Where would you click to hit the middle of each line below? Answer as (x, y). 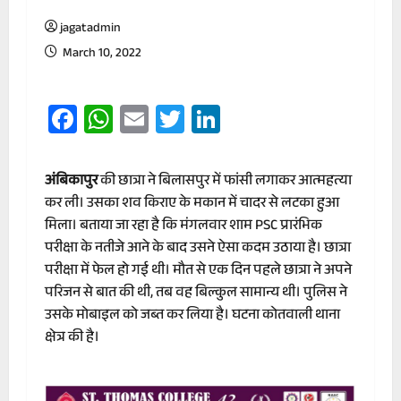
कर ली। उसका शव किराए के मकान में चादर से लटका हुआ (192, 205)
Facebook (135, 119)
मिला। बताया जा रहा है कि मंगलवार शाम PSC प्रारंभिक (183, 227)
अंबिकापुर (71, 183)
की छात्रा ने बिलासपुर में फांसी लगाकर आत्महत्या (225, 183)
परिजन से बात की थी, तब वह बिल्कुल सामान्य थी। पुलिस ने (196, 294)
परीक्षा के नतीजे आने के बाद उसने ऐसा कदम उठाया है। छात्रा (198, 250)
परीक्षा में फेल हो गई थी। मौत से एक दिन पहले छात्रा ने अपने (198, 272)
